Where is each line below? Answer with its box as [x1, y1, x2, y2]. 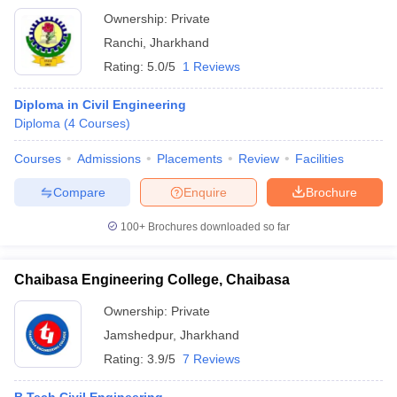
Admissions [77, 152, 141, 166]
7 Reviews [183, 352, 240, 366]
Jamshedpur [104, 328, 173, 342]
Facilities [295, 152, 344, 166]
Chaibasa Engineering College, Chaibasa [14, 272, 290, 287]
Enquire [183, 184, 227, 199]
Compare [52, 184, 105, 199]
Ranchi [104, 35, 143, 50]
